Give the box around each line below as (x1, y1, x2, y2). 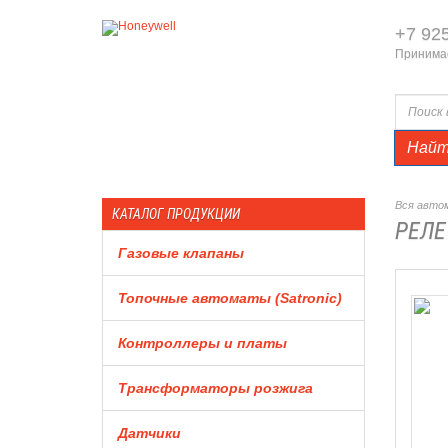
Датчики (118, 425, 181, 441)
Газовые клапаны (118, 245, 244, 261)
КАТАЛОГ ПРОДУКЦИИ (112, 206, 240, 222)
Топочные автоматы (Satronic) (118, 290, 342, 306)
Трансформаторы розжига (118, 380, 313, 396)
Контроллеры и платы (118, 335, 287, 351)
